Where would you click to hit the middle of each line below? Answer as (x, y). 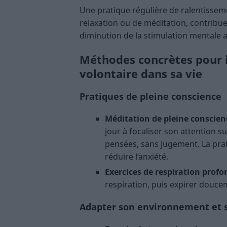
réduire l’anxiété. (137, 157)
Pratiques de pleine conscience (150, 97)
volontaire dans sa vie (141, 74)
